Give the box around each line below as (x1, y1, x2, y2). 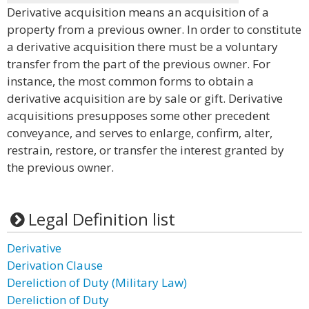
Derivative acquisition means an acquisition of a (7, 4, 269, 20)
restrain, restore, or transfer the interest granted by (7, 142, 284, 158)
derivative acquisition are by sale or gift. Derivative (7, 90, 283, 106)
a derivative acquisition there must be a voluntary (7, 39, 278, 54)
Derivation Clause (7, 257, 103, 273)
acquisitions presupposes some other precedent (7, 108, 270, 123)
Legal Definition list (28, 208, 175, 230)
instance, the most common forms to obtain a (7, 73, 254, 89)
